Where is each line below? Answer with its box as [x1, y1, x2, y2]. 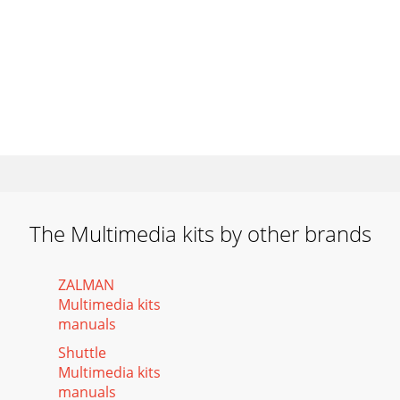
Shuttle [58, 343, 106, 362]
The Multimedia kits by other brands [29, 219, 371, 248]
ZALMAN [58, 275, 114, 295]
